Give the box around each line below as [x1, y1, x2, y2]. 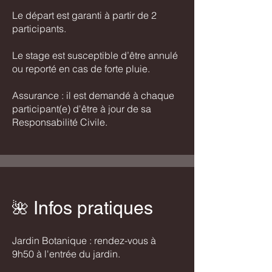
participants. [12, 22, 66, 35]
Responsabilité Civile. [12, 116, 107, 129]
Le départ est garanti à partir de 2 [12, 9, 157, 22]
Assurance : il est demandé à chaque [12, 89, 174, 102]
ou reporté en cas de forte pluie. [12, 63, 150, 75]
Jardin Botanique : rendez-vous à [12, 234, 156, 247]
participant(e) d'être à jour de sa [12, 103, 151, 115]
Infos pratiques [33, 197, 153, 219]
